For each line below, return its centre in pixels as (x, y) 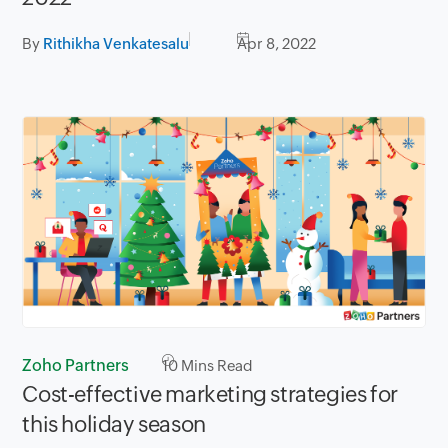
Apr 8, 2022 (277, 43)
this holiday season (114, 425)
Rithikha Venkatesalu (116, 43)
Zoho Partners (76, 366)
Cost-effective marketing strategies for (210, 395)
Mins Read (216, 366)
